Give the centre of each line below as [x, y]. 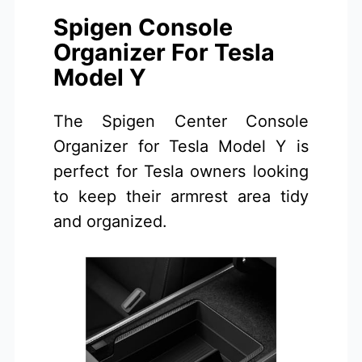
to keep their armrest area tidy [181, 196]
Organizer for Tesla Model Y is [181, 146]
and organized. [111, 221]
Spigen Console [143, 27]
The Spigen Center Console [181, 121]
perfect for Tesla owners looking [181, 171]
